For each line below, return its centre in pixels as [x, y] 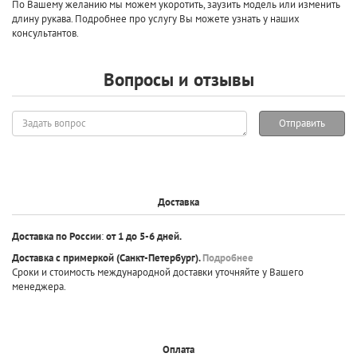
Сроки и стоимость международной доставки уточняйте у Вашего [158, 272]
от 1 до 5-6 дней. [144, 236]
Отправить [302, 123]
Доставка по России [57, 236]
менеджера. [39, 286]
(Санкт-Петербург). [158, 257]
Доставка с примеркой [63, 257]
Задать [26, 116]
